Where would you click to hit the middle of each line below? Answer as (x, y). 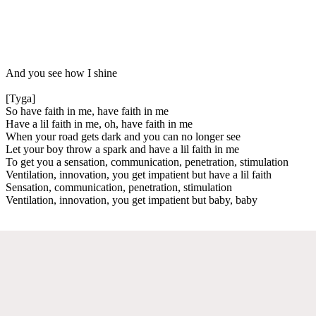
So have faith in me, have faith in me (87, 111)
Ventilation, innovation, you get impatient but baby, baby (132, 200)
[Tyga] (20, 98)
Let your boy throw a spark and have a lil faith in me (122, 149)
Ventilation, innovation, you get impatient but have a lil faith (139, 174)
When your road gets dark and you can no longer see (123, 136)
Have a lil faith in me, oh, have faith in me (99, 123)
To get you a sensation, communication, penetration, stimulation (147, 162)
